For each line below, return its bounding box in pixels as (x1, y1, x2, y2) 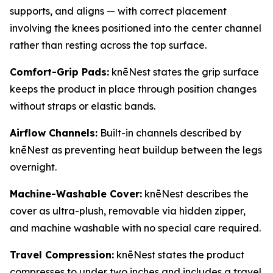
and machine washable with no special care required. (10, 222, 261, 235)
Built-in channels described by (97, 127, 241, 140)
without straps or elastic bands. (10, 100, 155, 113)
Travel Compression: (10, 249, 114, 261)
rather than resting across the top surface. (10, 39, 207, 52)
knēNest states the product (114, 249, 244, 261)
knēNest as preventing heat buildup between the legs (10, 144, 262, 157)
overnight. (10, 161, 57, 174)
